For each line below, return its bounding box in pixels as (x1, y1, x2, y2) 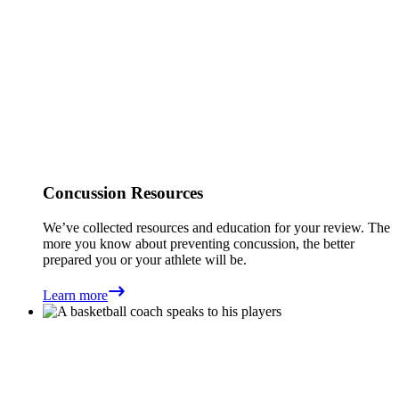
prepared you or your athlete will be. (43, 252, 250, 268)
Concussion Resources (43, 183, 203, 203)
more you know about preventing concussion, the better (43, 236, 354, 252)
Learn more (43, 288, 108, 304)
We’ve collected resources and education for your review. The (43, 220, 390, 236)
